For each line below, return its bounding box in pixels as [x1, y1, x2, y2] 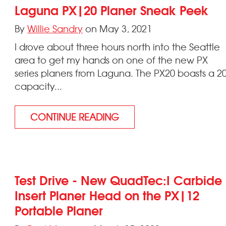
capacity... [15, 79, 63, 93]
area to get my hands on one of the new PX [15, 53, 208, 67]
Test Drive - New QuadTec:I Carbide [15, 169, 222, 189]
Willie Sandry [27, 22, 83, 35]
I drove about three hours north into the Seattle [15, 40, 220, 53]
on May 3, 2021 [83, 22, 152, 35]
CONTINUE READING [30, 110, 120, 124]
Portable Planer [15, 200, 103, 219]
